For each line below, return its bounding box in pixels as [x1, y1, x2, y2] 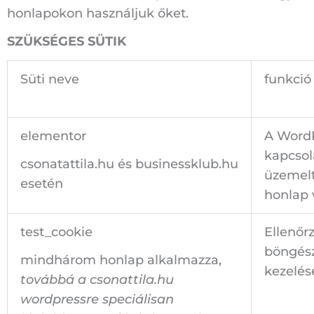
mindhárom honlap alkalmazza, [20, 252, 221, 268]
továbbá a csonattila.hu [20, 272, 174, 288]
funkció [264, 71, 311, 87]
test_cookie [20, 224, 93, 240]
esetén [20, 176, 63, 192]
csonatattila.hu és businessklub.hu [20, 156, 238, 172]
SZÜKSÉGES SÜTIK [7, 34, 126, 50]
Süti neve [20, 71, 79, 87]
